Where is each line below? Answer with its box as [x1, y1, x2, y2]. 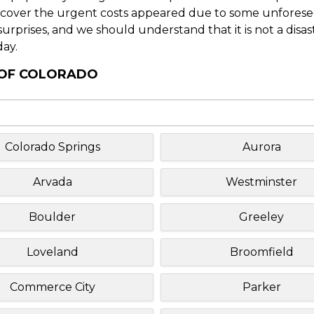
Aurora [242, 139, 281, 153]
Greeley [239, 210, 285, 224]
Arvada [32, 175, 72, 189]
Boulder [29, 210, 76, 224]
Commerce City [9, 280, 95, 294]
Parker [242, 280, 281, 294]
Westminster [226, 175, 298, 189]
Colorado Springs [4, 139, 100, 153]
